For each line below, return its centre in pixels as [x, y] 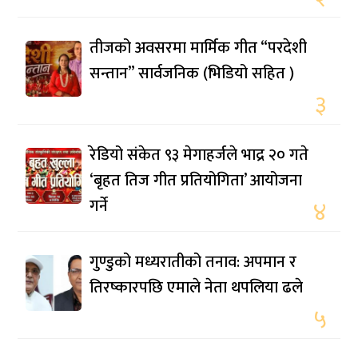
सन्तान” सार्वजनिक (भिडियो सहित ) [192, 73]
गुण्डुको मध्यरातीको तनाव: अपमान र [193, 262]
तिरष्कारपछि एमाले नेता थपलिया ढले [197, 287]
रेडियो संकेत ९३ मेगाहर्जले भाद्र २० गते [199, 155]
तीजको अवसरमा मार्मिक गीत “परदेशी [199, 48]
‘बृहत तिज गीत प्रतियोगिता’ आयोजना [196, 180]
